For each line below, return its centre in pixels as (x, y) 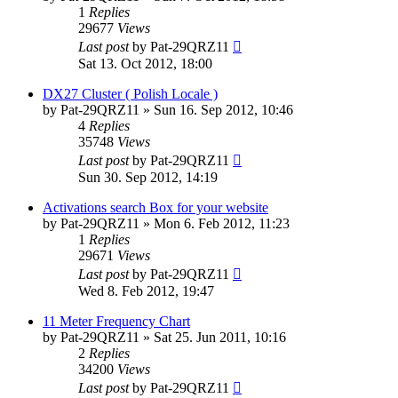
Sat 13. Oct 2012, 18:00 (145, 64)
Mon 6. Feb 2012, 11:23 (222, 224)
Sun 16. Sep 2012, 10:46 (223, 110)
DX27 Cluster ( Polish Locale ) (130, 94)
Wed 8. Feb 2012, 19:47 (146, 291)
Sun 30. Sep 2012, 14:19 (148, 178)
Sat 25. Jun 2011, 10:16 (220, 338)
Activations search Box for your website (155, 208)
